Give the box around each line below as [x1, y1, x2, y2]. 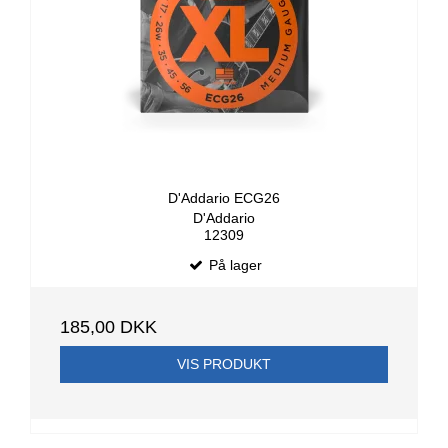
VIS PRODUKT [177, 356, 271, 373]
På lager [204, 257, 262, 274]
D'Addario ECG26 [168, 189, 280, 206]
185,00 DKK [60, 317, 157, 338]
